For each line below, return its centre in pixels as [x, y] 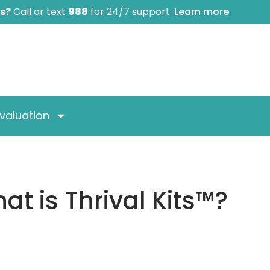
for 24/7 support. [131, 12]
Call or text [39, 12]
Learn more [201, 12]
